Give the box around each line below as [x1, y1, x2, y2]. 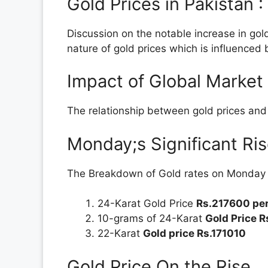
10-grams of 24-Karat [98, 212, 205, 225]
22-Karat [98, 227, 143, 240]
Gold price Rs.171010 [143, 227, 246, 240]
